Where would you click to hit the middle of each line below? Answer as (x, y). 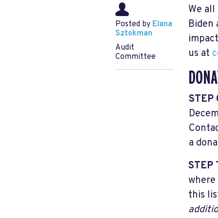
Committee (136, 57)
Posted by (134, 24)
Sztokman (134, 34)
